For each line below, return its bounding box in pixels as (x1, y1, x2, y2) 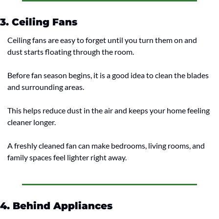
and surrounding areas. (7, 82, 84, 92)
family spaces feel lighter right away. (7, 153, 127, 162)
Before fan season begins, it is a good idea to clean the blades (7, 70, 209, 80)
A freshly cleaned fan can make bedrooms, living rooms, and (7, 141, 205, 151)
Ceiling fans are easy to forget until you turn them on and (7, 35, 197, 45)
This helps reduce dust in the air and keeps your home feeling (7, 106, 210, 115)
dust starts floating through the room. (7, 47, 134, 57)
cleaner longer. (7, 117, 56, 127)
